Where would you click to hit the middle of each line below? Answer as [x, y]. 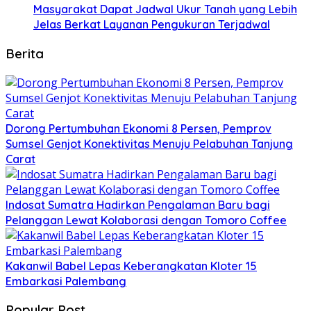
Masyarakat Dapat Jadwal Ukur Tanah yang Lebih [165, 9]
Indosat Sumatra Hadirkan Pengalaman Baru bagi [138, 204]
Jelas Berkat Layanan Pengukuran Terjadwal [152, 25]
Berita [25, 53]
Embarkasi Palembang [66, 281]
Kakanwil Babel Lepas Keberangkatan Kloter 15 [131, 266]
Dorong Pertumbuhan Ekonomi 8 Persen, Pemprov [138, 128]
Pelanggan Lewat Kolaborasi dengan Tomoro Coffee [146, 220]
